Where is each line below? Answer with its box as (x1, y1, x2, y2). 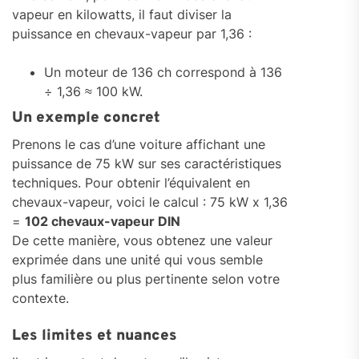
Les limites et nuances (12, 326, 177, 346)
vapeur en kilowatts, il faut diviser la (12, 6, 232, 23)
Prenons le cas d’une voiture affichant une (12, 136, 265, 153)
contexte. (12, 290, 69, 307)
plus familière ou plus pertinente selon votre (12, 271, 280, 288)
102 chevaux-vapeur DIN (25, 213, 180, 230)
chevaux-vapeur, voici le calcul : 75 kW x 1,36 (12, 194, 288, 211)
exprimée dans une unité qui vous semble (12, 252, 263, 268)
